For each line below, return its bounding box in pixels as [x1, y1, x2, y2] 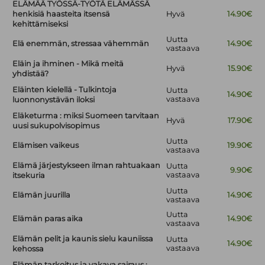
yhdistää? [12, 69, 49, 79]
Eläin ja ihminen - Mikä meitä [12, 59, 124, 69]
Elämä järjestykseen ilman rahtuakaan [12, 161, 161, 170]
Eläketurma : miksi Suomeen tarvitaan [12, 111, 160, 121]
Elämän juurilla [12, 190, 71, 200]
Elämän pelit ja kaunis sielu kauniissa [12, 234, 154, 244]
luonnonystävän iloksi [12, 95, 95, 105]
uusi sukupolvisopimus [12, 121, 100, 131]
